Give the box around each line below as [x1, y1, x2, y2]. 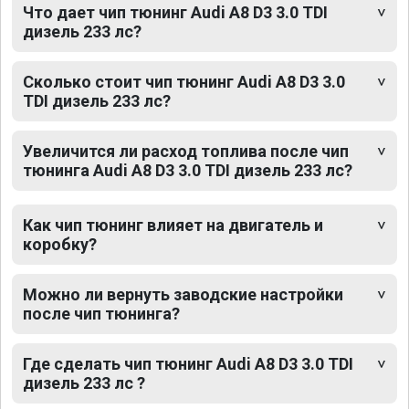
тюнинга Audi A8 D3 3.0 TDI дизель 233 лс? [23, 160, 352, 180]
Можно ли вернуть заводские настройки [23, 284, 343, 304]
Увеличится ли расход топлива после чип [23, 141, 349, 161]
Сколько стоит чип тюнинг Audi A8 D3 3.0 [23, 71, 345, 91]
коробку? [23, 234, 97, 254]
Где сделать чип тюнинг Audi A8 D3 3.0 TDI [23, 353, 353, 373]
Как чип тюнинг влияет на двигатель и [23, 215, 323, 235]
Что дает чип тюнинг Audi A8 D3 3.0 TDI [23, 2, 328, 22]
